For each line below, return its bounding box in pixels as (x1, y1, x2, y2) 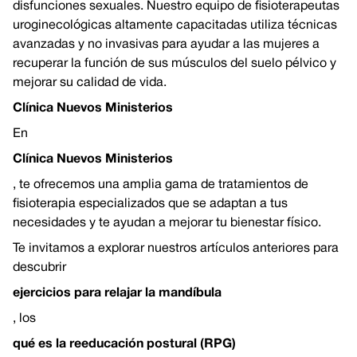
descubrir (13, 262, 66, 273)
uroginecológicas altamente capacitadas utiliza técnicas (13, 20, 337, 31)
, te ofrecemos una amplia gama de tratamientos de (13, 179, 308, 190)
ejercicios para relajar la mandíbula (13, 288, 222, 299)
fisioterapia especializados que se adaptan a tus (13, 198, 288, 210)
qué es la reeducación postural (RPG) (13, 339, 236, 350)
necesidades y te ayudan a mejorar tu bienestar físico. (13, 218, 321, 229)
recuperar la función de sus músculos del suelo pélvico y (13, 58, 336, 69)
